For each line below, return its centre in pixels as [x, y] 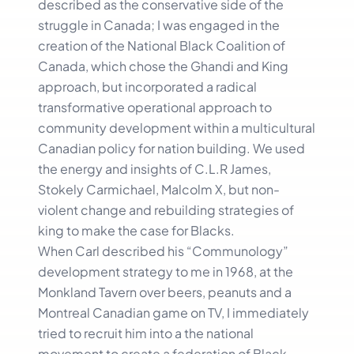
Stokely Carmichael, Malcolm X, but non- [159, 189]
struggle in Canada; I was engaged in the [159, 24]
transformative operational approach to [155, 107]
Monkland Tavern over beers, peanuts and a [165, 292]
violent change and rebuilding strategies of [166, 209]
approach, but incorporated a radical [147, 86]
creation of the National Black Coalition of [162, 45]
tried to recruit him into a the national [146, 333]
